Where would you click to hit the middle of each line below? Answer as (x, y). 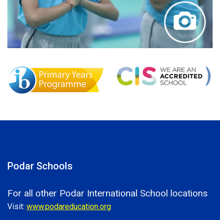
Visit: (17, 206)
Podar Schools (40, 166)
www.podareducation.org (69, 206)
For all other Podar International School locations (108, 193)
